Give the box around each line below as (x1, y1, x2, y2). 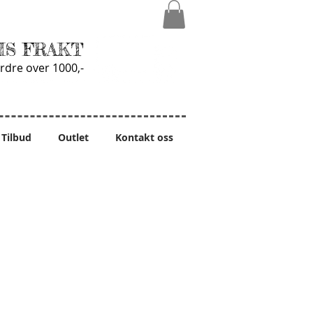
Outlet (58, 130, 89, 144)
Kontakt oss (115, 130, 173, 144)
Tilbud (1, 130, 31, 144)
